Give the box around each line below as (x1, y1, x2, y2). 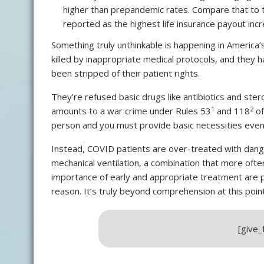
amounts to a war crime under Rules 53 (51, 105, 211, 117)
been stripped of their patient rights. (51, 67, 200, 80)
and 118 (214, 105, 250, 117)
